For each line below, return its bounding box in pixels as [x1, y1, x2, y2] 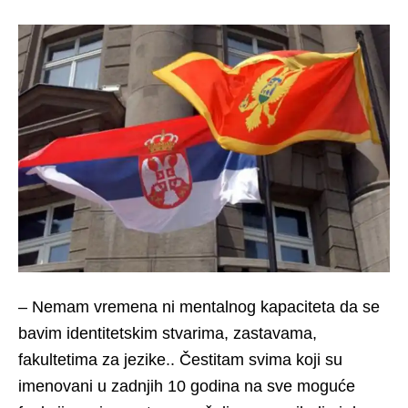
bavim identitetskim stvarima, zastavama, [18, 324, 317, 343]
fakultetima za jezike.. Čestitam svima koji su [18, 351, 342, 370]
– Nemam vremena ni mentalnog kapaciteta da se [18, 298, 380, 317]
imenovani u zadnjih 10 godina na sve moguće [18, 377, 355, 396]
